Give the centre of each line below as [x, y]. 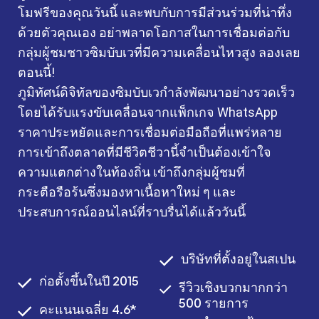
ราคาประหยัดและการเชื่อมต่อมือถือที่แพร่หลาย [150, 132]
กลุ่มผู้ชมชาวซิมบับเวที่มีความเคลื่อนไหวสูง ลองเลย [159, 52]
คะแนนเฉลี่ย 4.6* [88, 309]
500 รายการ [214, 303]
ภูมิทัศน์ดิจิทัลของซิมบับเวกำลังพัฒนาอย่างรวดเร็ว [156, 92]
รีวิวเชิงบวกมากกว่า [233, 287]
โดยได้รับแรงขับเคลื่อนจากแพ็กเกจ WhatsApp [148, 112]
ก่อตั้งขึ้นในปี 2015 [89, 281]
